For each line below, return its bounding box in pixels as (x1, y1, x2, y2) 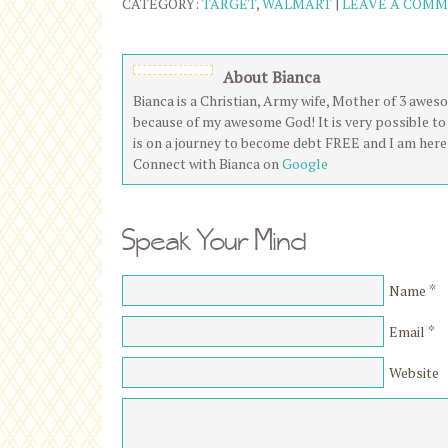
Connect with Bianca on (133, 154, 282, 173)
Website (389, 363, 439, 382)
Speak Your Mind (122, 220, 307, 259)
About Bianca (223, 66, 320, 88)
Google (282, 154, 328, 173)
